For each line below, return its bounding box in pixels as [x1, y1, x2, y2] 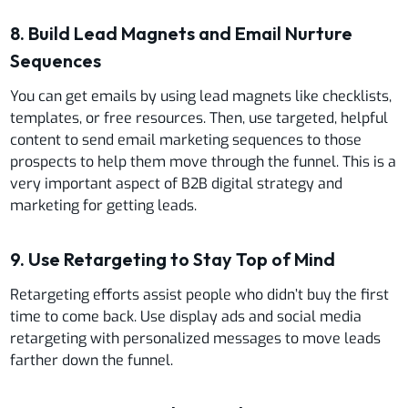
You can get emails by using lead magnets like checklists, [10, 86, 393, 106]
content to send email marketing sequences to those [10, 129, 362, 149]
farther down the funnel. [10, 350, 174, 370]
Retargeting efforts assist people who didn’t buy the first [10, 284, 390, 304]
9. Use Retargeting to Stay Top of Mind [10, 247, 336, 270]
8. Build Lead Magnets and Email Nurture [10, 21, 353, 45]
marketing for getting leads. [10, 195, 198, 215]
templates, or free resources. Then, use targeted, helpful [10, 107, 389, 127]
